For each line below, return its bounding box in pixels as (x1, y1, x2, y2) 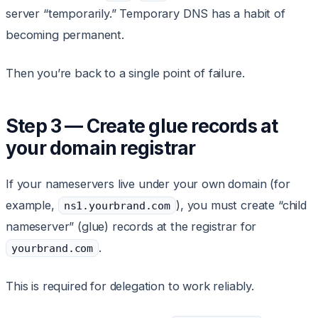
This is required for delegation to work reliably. (6, 279, 254, 294)
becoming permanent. (6, 28, 124, 43)
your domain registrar (6, 136, 196, 160)
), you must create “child (176, 198, 307, 213)
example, (6, 198, 58, 213)
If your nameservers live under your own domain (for (6, 177, 290, 192)
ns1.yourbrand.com (63, 199, 170, 212)
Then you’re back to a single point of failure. (6, 66, 245, 81)
